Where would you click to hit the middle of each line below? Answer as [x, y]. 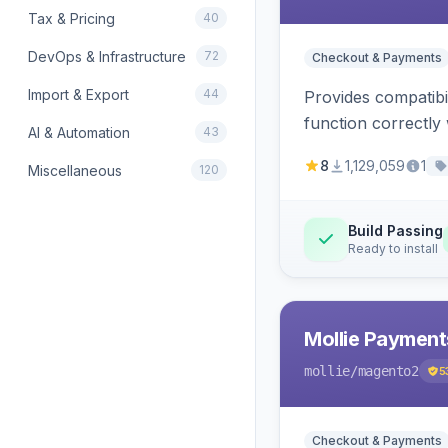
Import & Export [78, 94]
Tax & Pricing [71, 18]
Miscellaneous [75, 170]
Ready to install [393, 248]
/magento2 [384, 371]
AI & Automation [79, 132]
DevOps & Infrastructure [107, 56]
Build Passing [395, 230]
